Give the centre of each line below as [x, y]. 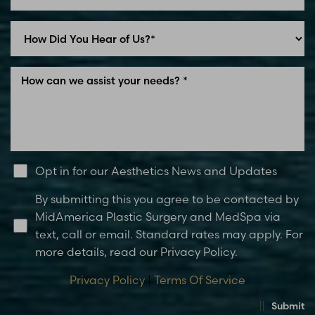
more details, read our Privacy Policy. [136, 252]
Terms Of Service [200, 280]
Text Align [176, 29]
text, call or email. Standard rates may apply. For [169, 234]
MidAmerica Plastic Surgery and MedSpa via [158, 217]
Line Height [66, 29]
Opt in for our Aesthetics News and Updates [156, 171]
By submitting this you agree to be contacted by [167, 199]
